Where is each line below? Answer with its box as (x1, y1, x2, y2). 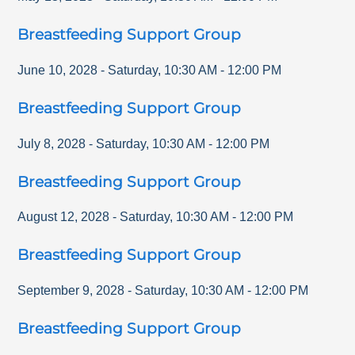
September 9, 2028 (17, 284, 125, 298)
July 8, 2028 (17, 136, 86, 151)
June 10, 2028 (17, 63, 98, 77)
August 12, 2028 (17, 210, 110, 224)
